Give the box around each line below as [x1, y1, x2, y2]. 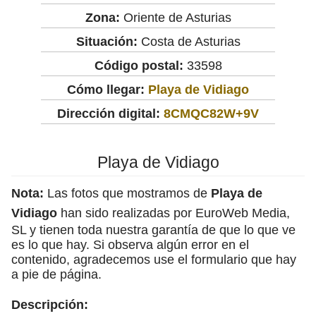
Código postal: [94, 58, 183, 73]
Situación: [75, 34, 138, 49]
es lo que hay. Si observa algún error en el [11, 237, 249, 252]
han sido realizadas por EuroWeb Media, [57, 205, 290, 220]
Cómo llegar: [67, 82, 148, 97]
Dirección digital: [57, 106, 160, 121]
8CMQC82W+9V [164, 106, 259, 121]
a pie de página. [11, 267, 102, 281]
